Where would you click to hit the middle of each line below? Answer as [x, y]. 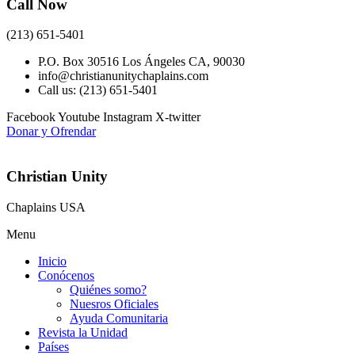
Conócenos [66, 275]
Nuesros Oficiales [114, 303]
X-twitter [178, 117]
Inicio [52, 261]
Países [53, 346]
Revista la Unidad [83, 332]
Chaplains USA [46, 207]
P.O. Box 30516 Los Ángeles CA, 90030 [141, 62]
